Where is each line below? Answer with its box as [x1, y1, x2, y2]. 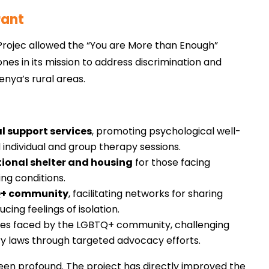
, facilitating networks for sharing [68, 187, 223, 201]
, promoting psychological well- [92, 124, 241, 139]
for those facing [133, 156, 211, 170]
